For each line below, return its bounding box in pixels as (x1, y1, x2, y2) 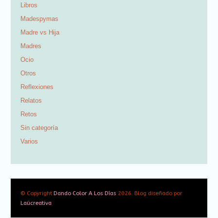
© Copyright (20, 189, 54, 197)
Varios (20, 137, 38, 145)
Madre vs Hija (20, 28, 60, 36)
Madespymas (20, 15, 59, 22)
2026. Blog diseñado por (116, 189, 183, 197)
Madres (20, 42, 42, 50)
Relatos (20, 96, 42, 104)
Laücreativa (20, 199, 52, 206)
